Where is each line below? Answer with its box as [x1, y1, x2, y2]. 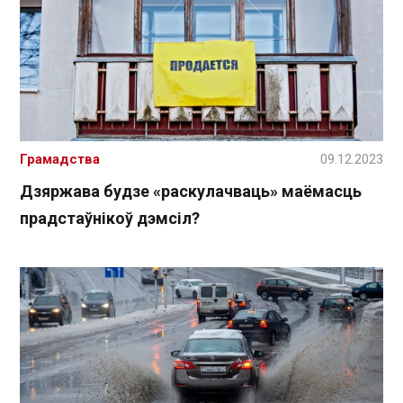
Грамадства [20, 150, 100, 167]
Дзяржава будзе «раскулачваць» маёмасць [20, 181, 362, 201]
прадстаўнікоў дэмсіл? [20, 208, 200, 228]
